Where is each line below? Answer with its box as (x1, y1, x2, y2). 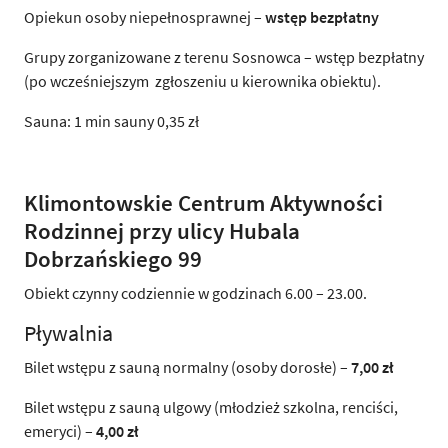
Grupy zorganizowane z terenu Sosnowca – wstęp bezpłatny (24, 46, 424, 67)
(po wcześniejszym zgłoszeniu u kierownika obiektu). (24, 70, 381, 91)
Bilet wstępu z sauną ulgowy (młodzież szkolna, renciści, (24, 396, 398, 417)
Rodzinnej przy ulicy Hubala (24, 215, 300, 245)
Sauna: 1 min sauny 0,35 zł (24, 110, 199, 131)
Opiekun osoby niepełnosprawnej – (24, 6, 265, 27)
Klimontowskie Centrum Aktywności (24, 187, 383, 217)
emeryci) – (24, 420, 96, 441)
